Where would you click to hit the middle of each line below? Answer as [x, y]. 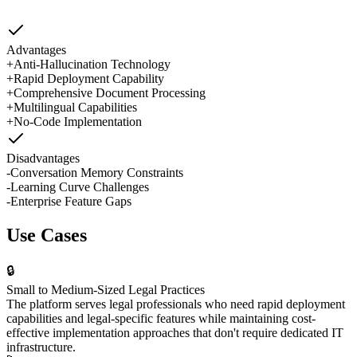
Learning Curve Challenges [80, 186]
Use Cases [47, 235]
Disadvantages [43, 158]
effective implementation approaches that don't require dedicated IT [175, 333]
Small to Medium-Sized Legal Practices [106, 290]
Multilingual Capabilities [75, 107]
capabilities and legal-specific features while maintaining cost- [161, 319]
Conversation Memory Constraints [97, 172]
